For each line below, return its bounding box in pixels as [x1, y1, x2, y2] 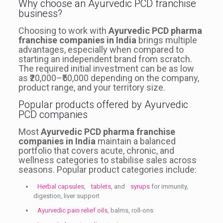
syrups [130, 182, 150, 190]
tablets [91, 182, 111, 190]
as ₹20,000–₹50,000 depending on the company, [18, 72, 199, 83]
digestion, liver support [33, 192, 100, 200]
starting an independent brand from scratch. [18, 53, 192, 64]
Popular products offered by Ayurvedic [18, 98, 188, 111]
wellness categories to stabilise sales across [18, 154, 197, 165]
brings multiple [136, 34, 197, 45]
